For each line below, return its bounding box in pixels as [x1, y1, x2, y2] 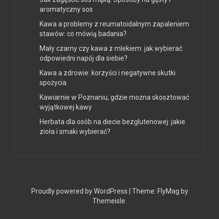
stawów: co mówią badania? [40, 29, 127, 38]
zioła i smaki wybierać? [40, 127, 110, 135]
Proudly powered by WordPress [31, 187, 129, 195]
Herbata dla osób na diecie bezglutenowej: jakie [40, 117, 185, 126]
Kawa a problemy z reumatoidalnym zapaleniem [40, 20, 189, 28]
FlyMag [157, 187, 179, 195]
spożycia [40, 78, 66, 87]
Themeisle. [92, 197, 127, 205]
